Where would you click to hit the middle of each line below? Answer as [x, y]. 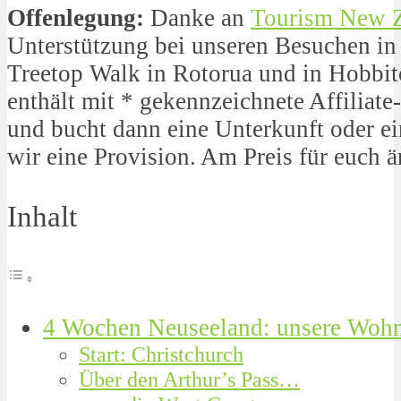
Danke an [197, 17]
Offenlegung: [76, 17]
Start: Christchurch [161, 354]
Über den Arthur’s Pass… [189, 380]
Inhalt [42, 216]
